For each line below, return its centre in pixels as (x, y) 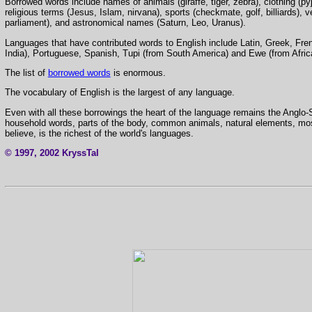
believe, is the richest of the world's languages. (99, 133)
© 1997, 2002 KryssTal (52, 153)
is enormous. (138, 73)
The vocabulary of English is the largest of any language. (119, 93)
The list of (26, 73)
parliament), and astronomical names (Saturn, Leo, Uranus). (125, 23)
